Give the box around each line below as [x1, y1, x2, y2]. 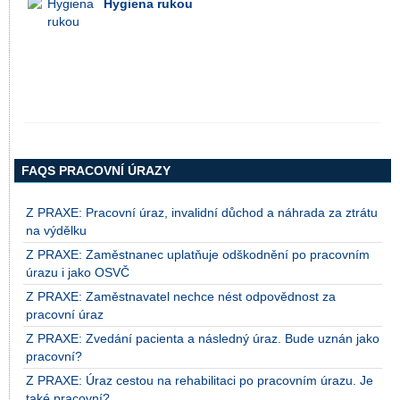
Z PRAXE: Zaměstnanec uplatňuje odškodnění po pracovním [26, 247, 370, 262]
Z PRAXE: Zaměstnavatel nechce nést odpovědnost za [26, 289, 336, 304]
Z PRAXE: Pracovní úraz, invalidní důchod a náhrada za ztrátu [26, 205, 378, 221]
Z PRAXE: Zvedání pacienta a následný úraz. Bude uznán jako [26, 331, 379, 346]
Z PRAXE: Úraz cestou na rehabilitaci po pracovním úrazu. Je [26, 373, 373, 388]
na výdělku [26, 223, 87, 238]
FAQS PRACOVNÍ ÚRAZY [21, 163, 171, 179]
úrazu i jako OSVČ [26, 265, 129, 280]
